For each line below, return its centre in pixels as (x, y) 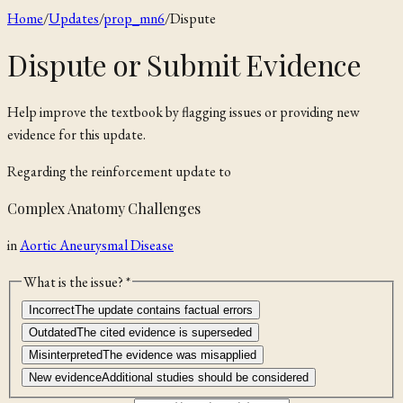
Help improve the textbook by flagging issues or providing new (184, 112)
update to (202, 171)
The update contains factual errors (164, 310)
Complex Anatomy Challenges (104, 208)
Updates (74, 18)
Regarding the (49, 171)
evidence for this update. (76, 134)
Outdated (53, 333)
